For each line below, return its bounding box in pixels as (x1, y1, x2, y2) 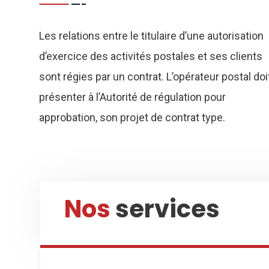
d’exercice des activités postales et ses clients (38, 50, 262, 62)
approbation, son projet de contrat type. (38, 111, 225, 124)
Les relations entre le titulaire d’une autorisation (38, 29, 264, 42)
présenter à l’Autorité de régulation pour (38, 91, 226, 103)
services (110, 192, 220, 226)
